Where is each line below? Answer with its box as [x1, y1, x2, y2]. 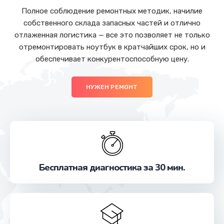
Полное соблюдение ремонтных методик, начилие [21, 6, 202, 16]
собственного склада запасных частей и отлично [23, 18, 200, 28]
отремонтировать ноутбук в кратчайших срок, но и [18, 42, 205, 52]
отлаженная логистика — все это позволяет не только [14, 30, 210, 40]
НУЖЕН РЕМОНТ [86, 83, 138, 90]
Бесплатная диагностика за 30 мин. [39, 161, 185, 173]
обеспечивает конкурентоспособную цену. [35, 54, 189, 64]
